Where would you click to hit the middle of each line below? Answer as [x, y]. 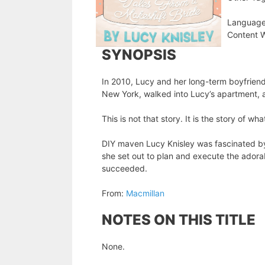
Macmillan [145, 193]
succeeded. [125, 169]
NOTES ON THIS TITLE [179, 220]
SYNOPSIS [139, 55]
